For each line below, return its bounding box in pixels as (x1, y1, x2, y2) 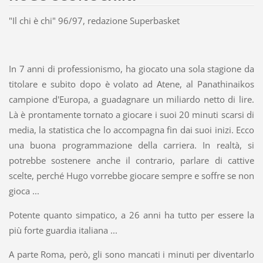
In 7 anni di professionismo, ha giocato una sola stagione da (8, 63, 255, 75)
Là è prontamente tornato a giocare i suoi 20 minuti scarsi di (8, 109, 255, 121)
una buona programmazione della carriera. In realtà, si (8, 139, 255, 151)
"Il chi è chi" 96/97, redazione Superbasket (8, 15, 180, 27)
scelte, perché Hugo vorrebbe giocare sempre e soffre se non (8, 170, 255, 182)
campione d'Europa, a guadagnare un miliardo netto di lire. (8, 93, 255, 106)
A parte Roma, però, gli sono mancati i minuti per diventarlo (8, 248, 255, 261)
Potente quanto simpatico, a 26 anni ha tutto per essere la (8, 209, 255, 221)
